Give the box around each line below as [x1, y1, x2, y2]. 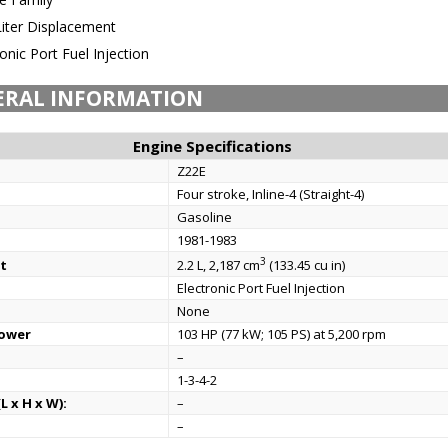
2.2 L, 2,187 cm [177, 256, 261, 275]
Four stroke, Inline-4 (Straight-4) [177, 185, 365, 203]
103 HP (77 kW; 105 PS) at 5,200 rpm [177, 325, 387, 343]
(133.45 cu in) [266, 256, 346, 275]
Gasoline [177, 208, 233, 226]
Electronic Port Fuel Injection [177, 279, 346, 297]
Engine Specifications [132, 136, 292, 156]
